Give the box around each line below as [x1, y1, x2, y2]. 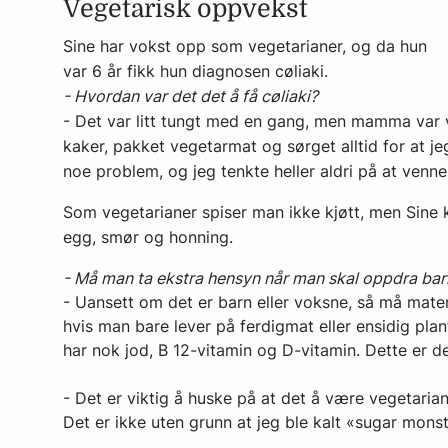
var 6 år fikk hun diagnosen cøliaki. [63, 61, 338, 81]
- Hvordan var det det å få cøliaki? [63, 86, 318, 106]
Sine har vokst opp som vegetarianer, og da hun [63, 36, 427, 56]
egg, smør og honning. [63, 227, 233, 247]
